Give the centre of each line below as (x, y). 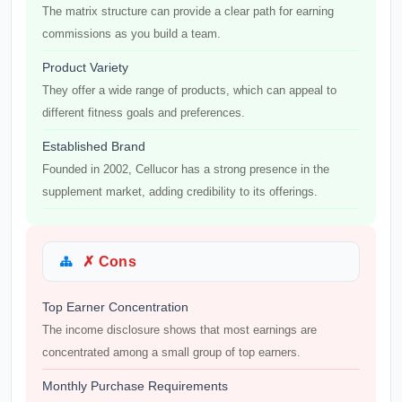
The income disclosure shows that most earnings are (179, 330)
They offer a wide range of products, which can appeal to (189, 90)
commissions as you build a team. (131, 34)
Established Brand (94, 146)
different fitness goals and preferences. (144, 113)
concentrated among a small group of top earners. (171, 352)
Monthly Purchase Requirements (135, 386)
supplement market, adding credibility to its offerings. (180, 192)
